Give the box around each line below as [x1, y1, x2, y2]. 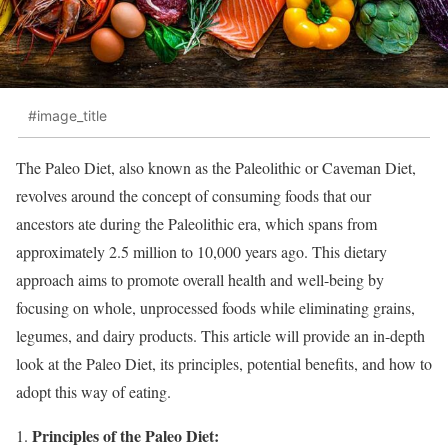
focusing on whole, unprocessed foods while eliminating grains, [16, 296, 415, 318]
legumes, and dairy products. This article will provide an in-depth [16, 324, 425, 346]
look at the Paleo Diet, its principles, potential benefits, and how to [16, 352, 432, 374]
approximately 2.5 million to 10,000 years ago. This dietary [16, 240, 387, 262]
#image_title [28, 107, 107, 125]
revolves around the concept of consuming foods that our [16, 184, 371, 206]
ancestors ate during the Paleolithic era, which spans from [16, 212, 377, 234]
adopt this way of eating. [16, 380, 171, 402]
